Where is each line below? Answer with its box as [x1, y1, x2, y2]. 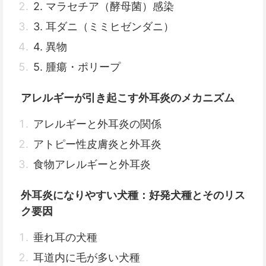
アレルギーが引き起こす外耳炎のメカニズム [21, 91, 235, 104]
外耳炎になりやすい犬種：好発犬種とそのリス [21, 189, 245, 201]
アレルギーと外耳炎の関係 [33, 118, 161, 130]
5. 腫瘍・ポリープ [33, 61, 121, 73]
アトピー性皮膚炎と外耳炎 [33, 138, 161, 150]
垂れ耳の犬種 [33, 231, 97, 243]
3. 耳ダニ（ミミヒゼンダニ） [33, 20, 174, 33]
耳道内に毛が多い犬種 [33, 251, 140, 264]
